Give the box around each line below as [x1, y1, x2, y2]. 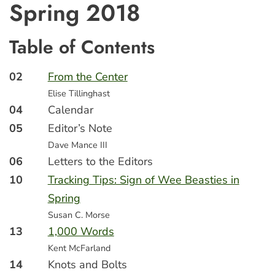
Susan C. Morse [47, 209, 110, 221]
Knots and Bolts [47, 257, 127, 272]
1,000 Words [47, 224, 114, 239]
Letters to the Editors [47, 154, 153, 169]
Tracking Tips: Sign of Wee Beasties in [47, 172, 239, 187]
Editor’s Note [47, 121, 112, 136]
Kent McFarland [47, 242, 110, 254]
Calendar [47, 103, 93, 117]
